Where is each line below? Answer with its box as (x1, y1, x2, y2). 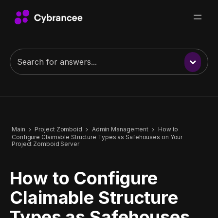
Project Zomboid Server (12, 140, 79, 147)
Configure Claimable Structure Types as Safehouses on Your (12, 133, 183, 141)
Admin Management (91, 126, 149, 133)
